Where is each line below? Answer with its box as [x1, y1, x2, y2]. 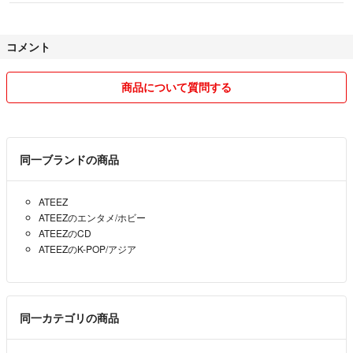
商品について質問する [121, 79, 232, 95]
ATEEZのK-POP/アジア [39, 242, 136, 256]
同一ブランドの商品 [20, 151, 119, 168]
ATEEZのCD [39, 226, 91, 240]
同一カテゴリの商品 [20, 310, 119, 326]
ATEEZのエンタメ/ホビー [39, 210, 146, 225]
